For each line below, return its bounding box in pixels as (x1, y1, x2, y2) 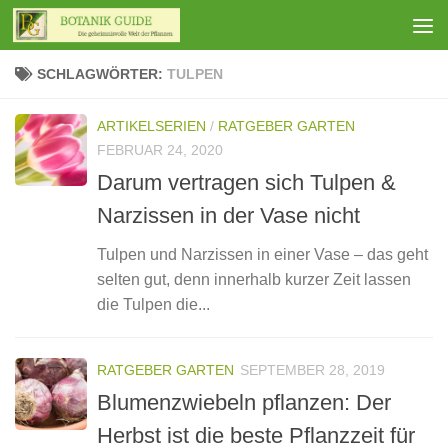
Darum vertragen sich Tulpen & (97, 170, 396, 196)
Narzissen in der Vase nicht (97, 203, 360, 229)
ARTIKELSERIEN (97, 118, 206, 134)
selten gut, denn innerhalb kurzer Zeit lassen (97, 271, 411, 289)
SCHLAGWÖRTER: (37, 66, 167, 82)
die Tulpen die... (97, 296, 210, 314)
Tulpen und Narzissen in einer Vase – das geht (97, 246, 428, 264)
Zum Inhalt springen (27, 19, 179, 36)
